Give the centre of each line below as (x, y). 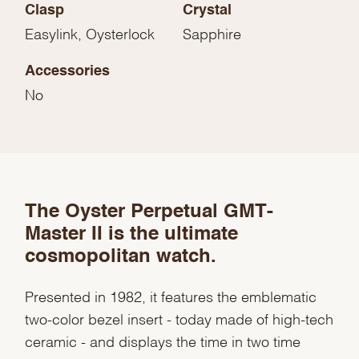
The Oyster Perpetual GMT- (149, 213)
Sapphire (212, 33)
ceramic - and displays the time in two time (163, 341)
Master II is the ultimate (132, 235)
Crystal (207, 11)
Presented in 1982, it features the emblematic (171, 296)
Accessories (68, 72)
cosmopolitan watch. (121, 258)
